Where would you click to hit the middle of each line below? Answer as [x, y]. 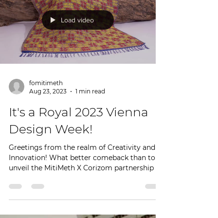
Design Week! [51, 168]
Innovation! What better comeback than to [82, 197]
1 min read [90, 131]
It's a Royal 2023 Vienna [79, 151]
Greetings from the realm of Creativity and [82, 187]
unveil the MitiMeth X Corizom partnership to [86, 207]
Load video [77, 59]
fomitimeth [46, 122]
